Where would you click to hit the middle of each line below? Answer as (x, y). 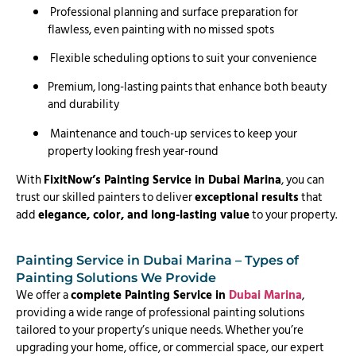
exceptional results (247, 198)
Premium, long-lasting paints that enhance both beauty (187, 87)
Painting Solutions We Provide (116, 277)
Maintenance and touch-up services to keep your (172, 133)
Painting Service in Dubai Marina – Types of (157, 260)
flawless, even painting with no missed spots (161, 29)
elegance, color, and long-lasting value (144, 215)
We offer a (43, 295)
